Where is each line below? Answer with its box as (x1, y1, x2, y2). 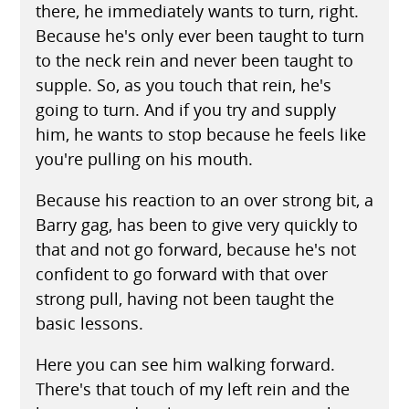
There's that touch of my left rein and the (35, 377, 350, 400)
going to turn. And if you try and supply (35, 98, 336, 121)
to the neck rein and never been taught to (35, 48, 353, 71)
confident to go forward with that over (35, 262, 328, 285)
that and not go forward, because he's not (35, 237, 356, 260)
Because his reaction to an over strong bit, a (35, 188, 373, 211)
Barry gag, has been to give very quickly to (35, 213, 358, 236)
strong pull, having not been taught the (35, 287, 334, 309)
